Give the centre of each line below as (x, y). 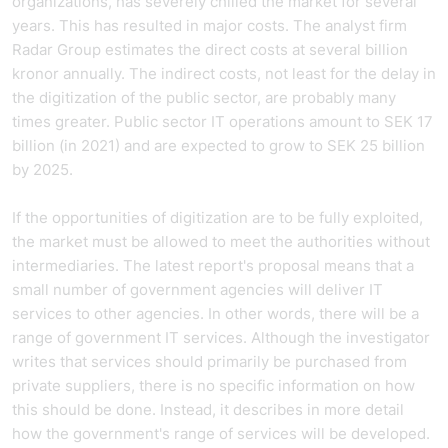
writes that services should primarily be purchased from (209, 361)
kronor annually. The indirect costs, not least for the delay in (224, 73)
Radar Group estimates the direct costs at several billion (210, 49)
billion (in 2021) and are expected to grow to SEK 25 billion (218, 145)
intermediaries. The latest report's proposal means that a (213, 265)
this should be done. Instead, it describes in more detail (208, 409)
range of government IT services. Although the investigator (221, 337)
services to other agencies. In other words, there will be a (215, 313)
